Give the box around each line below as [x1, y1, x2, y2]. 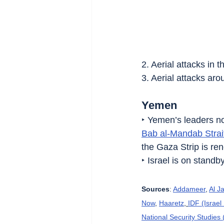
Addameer [173, 184, 205, 193]
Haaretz [159, 198, 184, 207]
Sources [141, 184, 169, 193]
